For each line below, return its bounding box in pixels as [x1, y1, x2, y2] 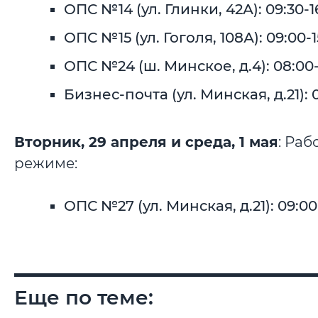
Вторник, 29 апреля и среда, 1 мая [14, 133, 278, 151]
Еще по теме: [14, 285, 153, 310]
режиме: [14, 155, 77, 172]
